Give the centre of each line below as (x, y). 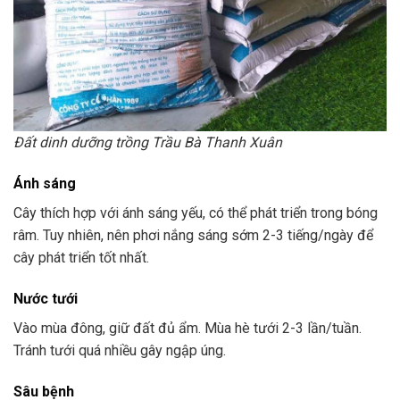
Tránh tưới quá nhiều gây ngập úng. (120, 350)
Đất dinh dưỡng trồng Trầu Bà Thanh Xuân (148, 143)
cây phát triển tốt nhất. (81, 258)
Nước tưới (46, 299)
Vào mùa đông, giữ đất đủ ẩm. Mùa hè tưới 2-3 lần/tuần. (187, 328)
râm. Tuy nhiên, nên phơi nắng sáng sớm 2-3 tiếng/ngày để (193, 236)
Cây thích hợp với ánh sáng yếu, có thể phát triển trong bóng (196, 213)
